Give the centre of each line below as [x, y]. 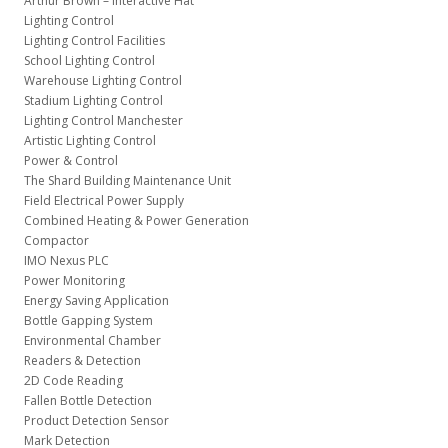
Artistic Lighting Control [89, 140]
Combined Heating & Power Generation [136, 220]
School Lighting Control [89, 60]
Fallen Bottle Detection [87, 400]
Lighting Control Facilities [94, 40]
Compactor [56, 240]
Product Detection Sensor [96, 420]
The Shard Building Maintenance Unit [127, 180]
